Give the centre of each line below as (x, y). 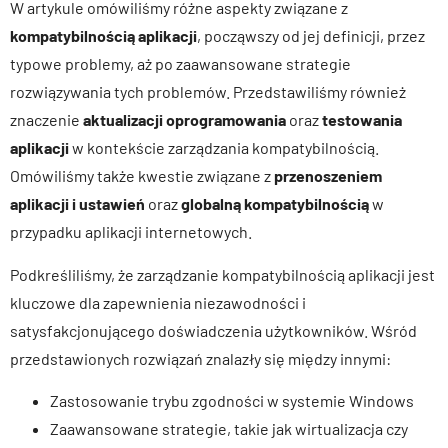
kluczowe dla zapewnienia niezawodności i (158, 302)
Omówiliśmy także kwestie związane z (142, 176)
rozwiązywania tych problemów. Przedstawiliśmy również (208, 92)
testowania (362, 120)
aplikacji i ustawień (77, 204)
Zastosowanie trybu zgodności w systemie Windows (232, 400)
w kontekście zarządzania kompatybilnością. (224, 148)
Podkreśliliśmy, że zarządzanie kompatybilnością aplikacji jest (222, 274)
